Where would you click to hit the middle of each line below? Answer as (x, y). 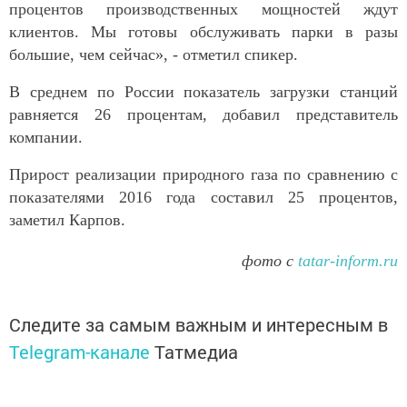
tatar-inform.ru (348, 261)
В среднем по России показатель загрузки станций (203, 92)
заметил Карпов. (67, 220)
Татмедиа (196, 352)
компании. (46, 138)
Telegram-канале (79, 352)
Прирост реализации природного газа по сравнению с (203, 175)
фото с (270, 261)
